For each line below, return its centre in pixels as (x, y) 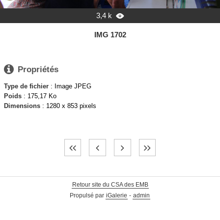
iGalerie (117, 196)
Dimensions (22, 106)
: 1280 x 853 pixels (68, 106)
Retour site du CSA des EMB (110, 185)
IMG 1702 (110, 35)
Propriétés (38, 69)
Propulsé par (88, 196)
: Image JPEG (70, 86)
